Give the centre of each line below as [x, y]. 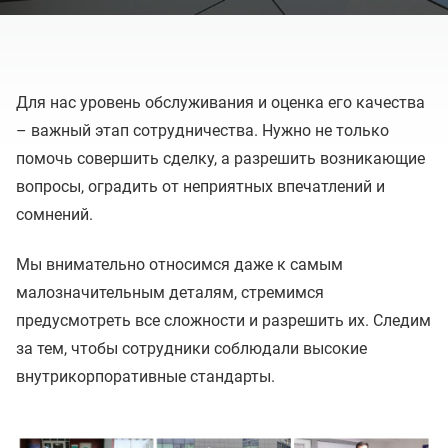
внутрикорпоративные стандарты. [145, 376]
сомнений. [54, 214]
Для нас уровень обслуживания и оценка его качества [220, 102]
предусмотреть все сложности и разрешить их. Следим [223, 320]
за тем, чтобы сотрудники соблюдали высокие [191, 348]
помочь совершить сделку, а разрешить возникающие [220, 158]
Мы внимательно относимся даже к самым [179, 264]
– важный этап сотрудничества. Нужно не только [202, 130]
